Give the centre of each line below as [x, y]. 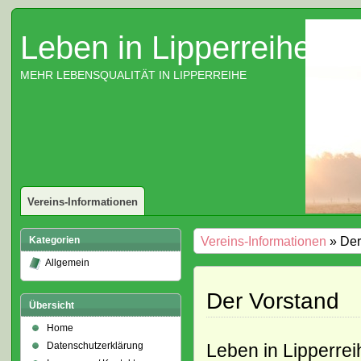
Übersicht [51, 305]
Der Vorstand [272, 301]
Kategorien [54, 240]
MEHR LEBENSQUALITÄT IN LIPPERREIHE [133, 75]
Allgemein [67, 263]
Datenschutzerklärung [95, 346]
